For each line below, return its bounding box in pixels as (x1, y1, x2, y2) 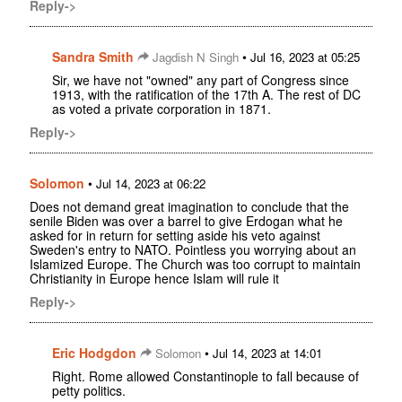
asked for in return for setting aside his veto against (30, 226, 320, 245)
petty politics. (52, 381, 126, 400)
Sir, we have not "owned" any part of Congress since (52, 71, 349, 90)
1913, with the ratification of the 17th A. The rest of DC (52, 85, 361, 104)
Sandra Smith (52, 48, 134, 66)
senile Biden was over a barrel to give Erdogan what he (30, 212, 343, 231)
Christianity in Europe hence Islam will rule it (30, 269, 279, 288)
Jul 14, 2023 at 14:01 (213, 345, 322, 363)
